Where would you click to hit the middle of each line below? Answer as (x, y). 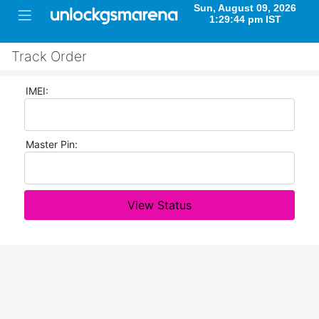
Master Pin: (52, 144)
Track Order (49, 56)
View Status (159, 205)
